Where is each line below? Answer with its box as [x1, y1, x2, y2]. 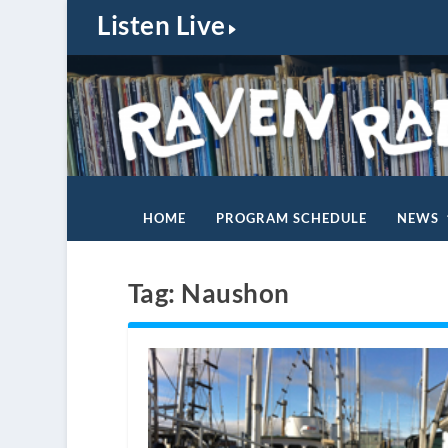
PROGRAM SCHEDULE [215, 209, 367, 226]
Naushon [181, 276, 290, 309]
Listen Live [97, 9, 226, 42]
